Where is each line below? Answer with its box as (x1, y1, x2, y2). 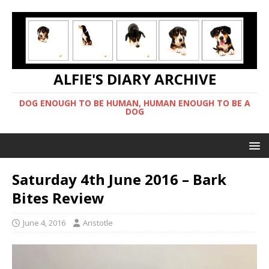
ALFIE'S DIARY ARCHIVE (53, 68, 216, 89)
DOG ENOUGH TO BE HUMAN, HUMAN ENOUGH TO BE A (19, 97, 250, 109)
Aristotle (83, 217, 113, 228)
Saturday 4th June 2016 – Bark (12, 169, 226, 189)
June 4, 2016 (23, 217, 65, 228)
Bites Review (12, 187, 104, 208)
